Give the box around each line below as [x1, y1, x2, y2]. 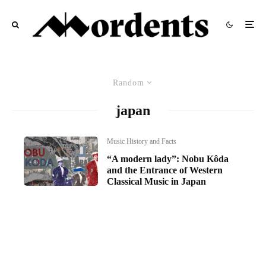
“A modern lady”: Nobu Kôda [107, 153, 229, 164]
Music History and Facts [107, 137, 177, 145]
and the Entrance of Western [107, 164, 223, 175]
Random [113, 78, 144, 87]
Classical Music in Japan [107, 176, 207, 186]
